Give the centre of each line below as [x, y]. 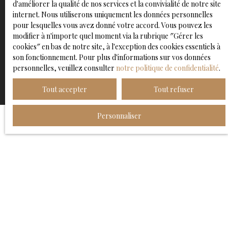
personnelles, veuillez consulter [64, 68]
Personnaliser [119, 116]
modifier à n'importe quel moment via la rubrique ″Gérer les [108, 36]
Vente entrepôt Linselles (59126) [64, 182]
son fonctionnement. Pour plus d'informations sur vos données [112, 57]
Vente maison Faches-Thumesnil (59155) [76, 198]
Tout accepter [65, 89]
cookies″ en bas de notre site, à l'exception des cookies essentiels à [117, 47]
